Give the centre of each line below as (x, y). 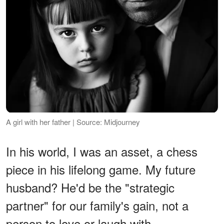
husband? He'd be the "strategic (90, 187)
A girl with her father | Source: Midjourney (73, 121)
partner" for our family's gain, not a (97, 205)
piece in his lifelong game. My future (101, 169)
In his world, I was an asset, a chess (102, 151)
